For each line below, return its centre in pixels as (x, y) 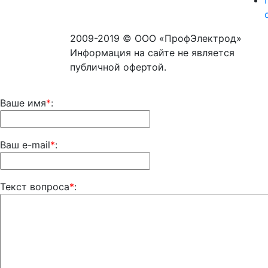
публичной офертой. (118, 67)
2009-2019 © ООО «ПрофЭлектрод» (156, 38)
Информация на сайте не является (152, 53)
